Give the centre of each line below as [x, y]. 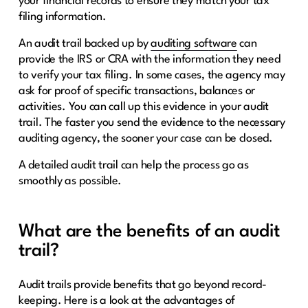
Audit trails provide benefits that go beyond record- [142, 285]
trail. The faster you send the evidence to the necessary [152, 122]
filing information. [62, 16]
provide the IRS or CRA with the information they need [149, 59]
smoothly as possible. [70, 181]
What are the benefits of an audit [150, 231]
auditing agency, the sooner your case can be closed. [145, 138]
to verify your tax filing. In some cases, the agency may [152, 75]
